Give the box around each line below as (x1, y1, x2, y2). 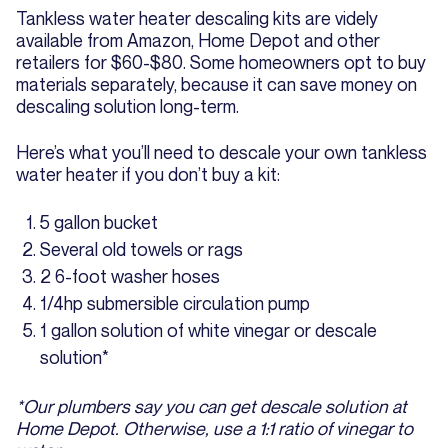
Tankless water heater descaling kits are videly (16, 7, 378, 30)
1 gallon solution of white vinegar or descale (40, 319, 377, 342)
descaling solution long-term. (16, 95, 239, 118)
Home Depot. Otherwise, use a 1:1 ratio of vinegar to (16, 417, 413, 440)
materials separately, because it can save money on (16, 73, 417, 96)
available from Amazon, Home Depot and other (16, 29, 380, 52)
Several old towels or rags (40, 238, 243, 261)
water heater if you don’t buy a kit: (16, 163, 280, 186)
